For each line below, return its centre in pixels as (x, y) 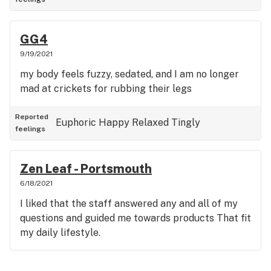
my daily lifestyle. (60, 233)
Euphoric (76, 122)
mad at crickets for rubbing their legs (106, 89)
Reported (32, 117)
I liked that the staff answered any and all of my (129, 204)
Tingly (186, 122)
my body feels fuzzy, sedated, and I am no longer (129, 74)
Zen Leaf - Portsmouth (86, 169)
